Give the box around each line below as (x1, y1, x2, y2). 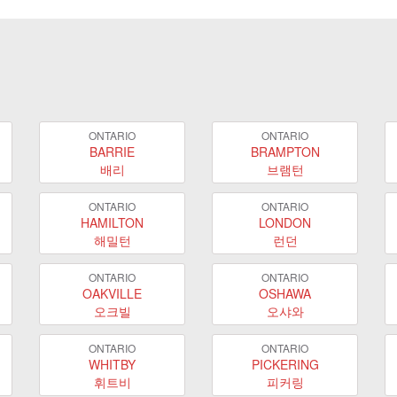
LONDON (259, 213, 311, 231)
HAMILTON (81, 213, 144, 231)
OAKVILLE (82, 284, 142, 302)
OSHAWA (259, 284, 311, 302)
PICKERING (251, 354, 319, 373)
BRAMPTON (250, 142, 320, 160)
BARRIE (90, 142, 135, 160)
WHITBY (89, 354, 136, 373)
